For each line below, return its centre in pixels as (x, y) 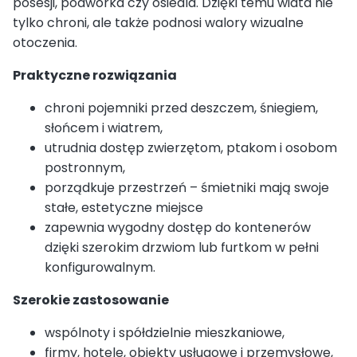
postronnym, (85, 167)
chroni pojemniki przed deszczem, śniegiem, (181, 108)
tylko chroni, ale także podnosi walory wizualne (158, 22)
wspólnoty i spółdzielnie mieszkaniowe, (165, 332)
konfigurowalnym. (100, 267)
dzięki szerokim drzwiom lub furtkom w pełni (182, 247)
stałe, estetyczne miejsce (124, 207)
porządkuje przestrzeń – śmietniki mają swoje (187, 187)
